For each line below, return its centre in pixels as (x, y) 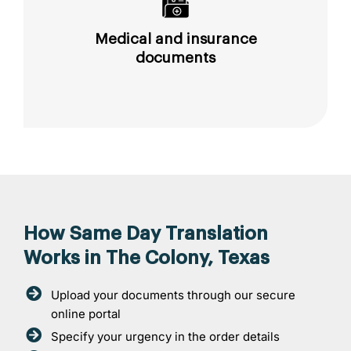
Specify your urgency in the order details (165, 336)
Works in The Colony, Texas (147, 257)
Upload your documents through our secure (173, 295)
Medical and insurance (175, 38)
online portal (86, 313)
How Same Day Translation (146, 233)
